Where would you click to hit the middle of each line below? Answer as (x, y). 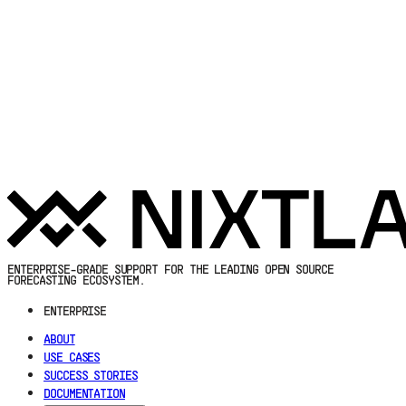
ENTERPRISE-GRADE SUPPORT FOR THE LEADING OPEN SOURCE (170, 270)
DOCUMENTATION (84, 395)
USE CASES (72, 358)
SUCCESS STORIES (91, 377)
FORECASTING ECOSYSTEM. (77, 281)
